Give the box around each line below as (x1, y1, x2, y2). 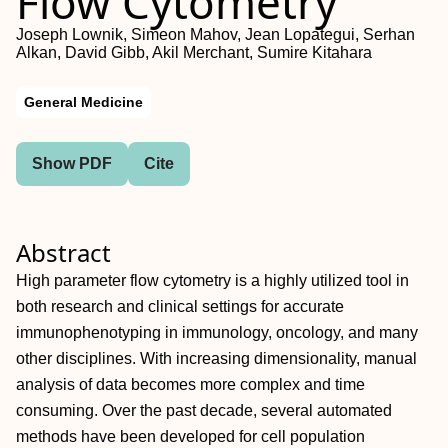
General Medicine (24, 94, 143, 110)
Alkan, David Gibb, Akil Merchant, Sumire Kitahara (16, 44, 372, 61)
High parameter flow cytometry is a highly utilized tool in (16, 272, 409, 289)
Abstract (16, 236, 111, 269)
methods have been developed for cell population (16, 428, 365, 445)
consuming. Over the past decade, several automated (16, 402, 392, 419)
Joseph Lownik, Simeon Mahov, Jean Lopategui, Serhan (16, 26, 415, 43)
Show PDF (32, 155, 112, 172)
